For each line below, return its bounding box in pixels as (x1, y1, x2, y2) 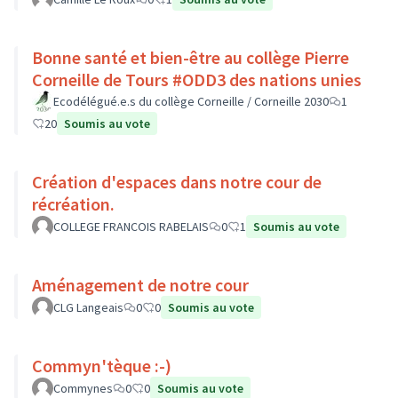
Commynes (53, 380, 113, 396)
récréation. (32, 193, 115, 215)
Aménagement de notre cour (32, 274, 249, 296)
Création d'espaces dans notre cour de (32, 171, 322, 193)
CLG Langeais (53, 299, 123, 315)
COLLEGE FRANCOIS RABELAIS (53, 219, 209, 235)
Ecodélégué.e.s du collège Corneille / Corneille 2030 (53, 93, 329, 109)
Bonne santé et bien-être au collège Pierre (32, 46, 349, 68)
